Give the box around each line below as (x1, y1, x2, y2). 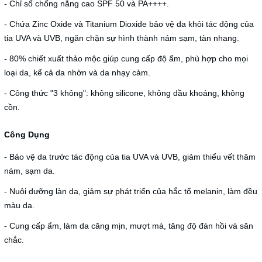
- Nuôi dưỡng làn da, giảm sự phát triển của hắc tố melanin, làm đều (4, 186, 257, 196)
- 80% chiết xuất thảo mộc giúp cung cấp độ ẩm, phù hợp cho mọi (4, 53, 248, 63)
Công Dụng (4, 129, 50, 139)
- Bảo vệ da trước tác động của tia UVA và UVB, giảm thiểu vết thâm (4, 151, 256, 161)
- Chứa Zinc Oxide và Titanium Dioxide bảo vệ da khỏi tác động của (4, 19, 254, 29)
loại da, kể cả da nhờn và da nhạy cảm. (4, 67, 150, 77)
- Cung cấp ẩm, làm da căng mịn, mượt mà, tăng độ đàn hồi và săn (4, 220, 253, 230)
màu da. (4, 200, 35, 210)
